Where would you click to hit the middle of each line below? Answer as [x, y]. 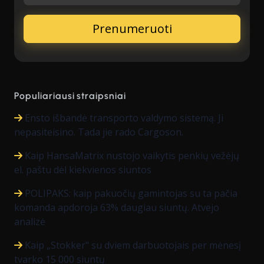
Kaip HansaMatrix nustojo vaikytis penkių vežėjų [132, 156]
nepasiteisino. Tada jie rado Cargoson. [99, 132]
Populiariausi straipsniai [70, 96]
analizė [30, 222]
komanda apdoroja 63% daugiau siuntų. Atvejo [117, 208]
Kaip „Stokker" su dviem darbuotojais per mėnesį [133, 245]
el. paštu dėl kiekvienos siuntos [83, 170]
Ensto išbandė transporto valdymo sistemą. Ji [124, 118]
